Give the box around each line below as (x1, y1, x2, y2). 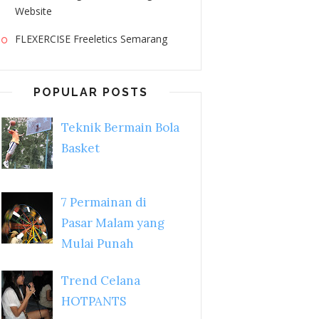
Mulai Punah (61, 236, 134, 252)
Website (15, 4, 52, 18)
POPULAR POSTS (33, 85, 148, 99)
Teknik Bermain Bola (61, 120, 179, 136)
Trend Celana (61, 272, 140, 288)
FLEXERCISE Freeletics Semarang (15, 32, 167, 46)
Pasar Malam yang (61, 215, 164, 231)
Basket (61, 140, 100, 157)
